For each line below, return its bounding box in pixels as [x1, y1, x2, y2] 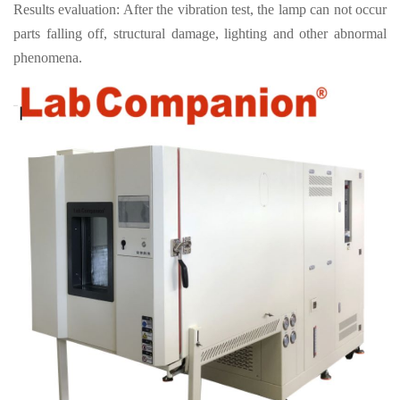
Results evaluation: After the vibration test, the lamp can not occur [13, 2, 387, 18]
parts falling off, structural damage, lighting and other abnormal [13, 26, 387, 42]
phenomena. [13, 50, 82, 66]
